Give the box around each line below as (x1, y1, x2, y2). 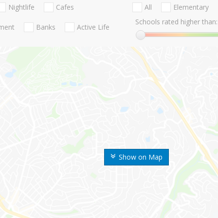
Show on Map (119, 152, 163, 162)
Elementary (173, 2, 209, 12)
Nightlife (8, 2, 35, 12)
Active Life (77, 22, 109, 32)
